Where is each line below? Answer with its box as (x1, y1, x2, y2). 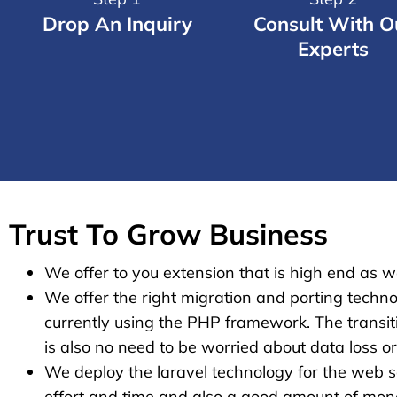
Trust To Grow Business (9, 216, 328, 252)
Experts (298, 36, 369, 61)
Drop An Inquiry (42, 12, 192, 36)
